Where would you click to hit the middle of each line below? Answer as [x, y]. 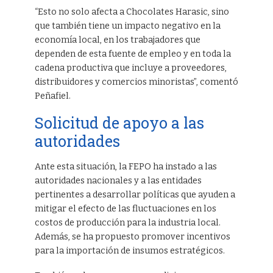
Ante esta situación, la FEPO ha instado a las [126, 167]
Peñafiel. [52, 96]
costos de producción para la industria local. [127, 223]
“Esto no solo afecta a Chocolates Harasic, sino [132, 12]
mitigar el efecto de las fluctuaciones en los [125, 209]
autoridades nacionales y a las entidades [118, 181]
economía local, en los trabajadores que [117, 40]
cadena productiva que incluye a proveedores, [130, 68]
